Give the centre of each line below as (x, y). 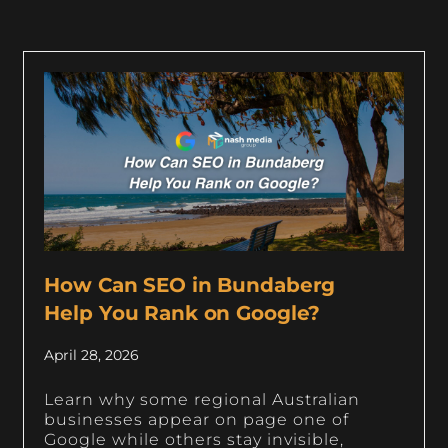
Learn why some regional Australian (202, 400)
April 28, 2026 (92, 355)
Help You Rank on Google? (182, 313)
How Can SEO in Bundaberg (190, 285)
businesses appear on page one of (197, 420)
